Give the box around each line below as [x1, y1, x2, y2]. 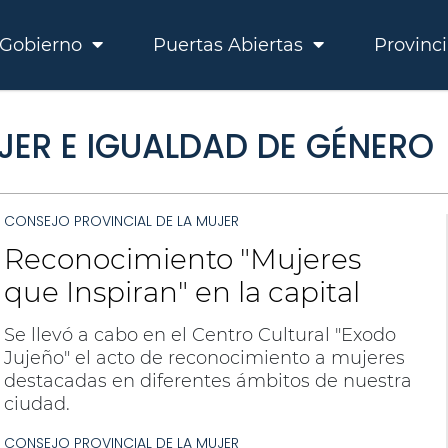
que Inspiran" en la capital [3, 275, 360, 309]
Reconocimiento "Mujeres [3, 242, 361, 276]
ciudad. [3, 393, 70, 415]
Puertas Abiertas [153, 34, 308, 56]
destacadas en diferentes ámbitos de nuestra [3, 370, 412, 392]
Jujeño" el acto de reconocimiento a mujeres [3, 347, 405, 369]
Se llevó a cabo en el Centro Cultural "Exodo [3, 324, 396, 346]
